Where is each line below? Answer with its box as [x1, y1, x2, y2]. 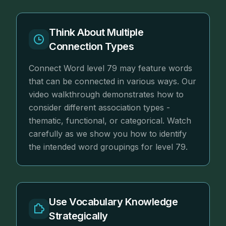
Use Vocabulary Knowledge [49, 196, 178, 208]
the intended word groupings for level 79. [29, 142, 188, 152]
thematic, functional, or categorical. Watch [29, 116, 191, 126]
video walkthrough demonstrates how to [29, 89, 184, 100]
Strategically [49, 210, 108, 222]
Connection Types [49, 40, 134, 53]
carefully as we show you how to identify [29, 129, 187, 139]
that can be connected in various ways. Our [29, 76, 196, 87]
